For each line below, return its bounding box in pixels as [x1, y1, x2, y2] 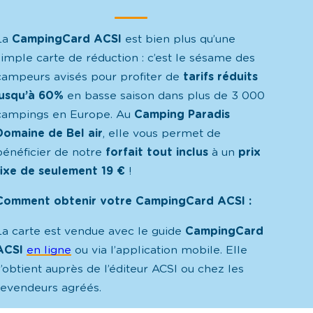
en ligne [27, 244, 72, 256]
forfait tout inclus [105, 147, 209, 159]
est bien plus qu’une [122, 34, 236, 45]
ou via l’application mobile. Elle [71, 244, 248, 256]
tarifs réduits [183, 71, 259, 83]
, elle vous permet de [103, 128, 221, 140]
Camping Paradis [134, 109, 231, 121]
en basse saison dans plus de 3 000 [64, 90, 265, 102]
